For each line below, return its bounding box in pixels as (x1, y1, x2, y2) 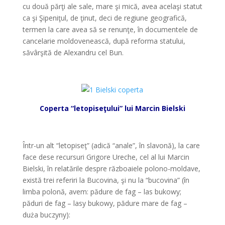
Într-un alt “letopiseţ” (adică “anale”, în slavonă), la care (22, 141, 200, 150)
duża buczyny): (22, 210, 70, 219)
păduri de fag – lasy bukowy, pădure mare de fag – (22, 198, 187, 208)
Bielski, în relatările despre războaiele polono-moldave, (22, 164, 200, 173)
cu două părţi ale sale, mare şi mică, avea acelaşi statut (22, 2, 202, 11)
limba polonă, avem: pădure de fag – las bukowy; (22, 187, 181, 196)
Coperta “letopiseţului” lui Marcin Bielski (39, 103, 185, 113)
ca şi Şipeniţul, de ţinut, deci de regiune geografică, (22, 13, 187, 23)
